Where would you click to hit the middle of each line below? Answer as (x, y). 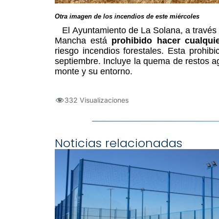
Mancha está (83, 41)
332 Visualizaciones (97, 100)
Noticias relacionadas (119, 143)
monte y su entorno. (94, 72)
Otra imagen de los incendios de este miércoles (127, 17)
